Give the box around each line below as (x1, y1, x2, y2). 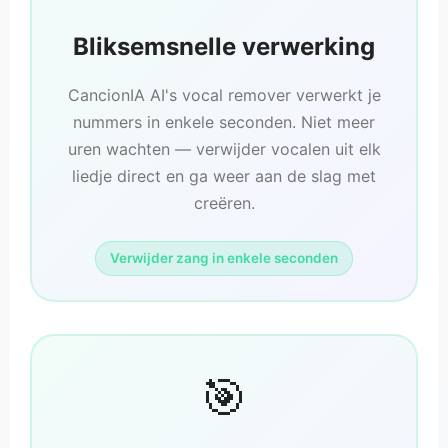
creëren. (193, 193, 255, 214)
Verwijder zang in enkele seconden (110, 250, 338, 267)
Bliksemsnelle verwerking (73, 32, 375, 62)
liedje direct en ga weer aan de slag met (72, 166, 376, 187)
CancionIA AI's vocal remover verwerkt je (67, 85, 381, 106)
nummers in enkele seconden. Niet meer (73, 112, 375, 133)
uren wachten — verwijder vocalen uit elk (67, 139, 381, 160)
